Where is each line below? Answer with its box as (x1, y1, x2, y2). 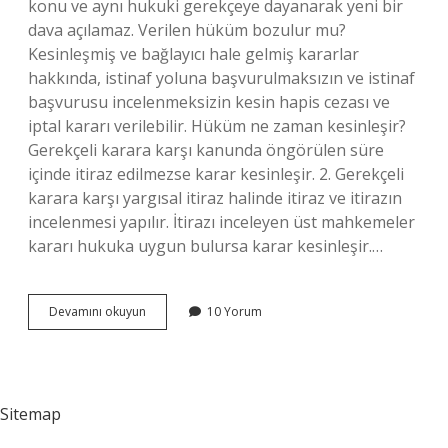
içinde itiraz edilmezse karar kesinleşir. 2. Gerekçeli (28, 163, 404, 185)
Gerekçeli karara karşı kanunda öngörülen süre (28, 139, 384, 161)
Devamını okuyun (49, 303, 146, 320)
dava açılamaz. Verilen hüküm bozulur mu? (28, 19, 346, 41)
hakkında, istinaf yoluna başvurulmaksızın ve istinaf (28, 67, 415, 89)
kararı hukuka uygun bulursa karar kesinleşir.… (28, 235, 383, 257)
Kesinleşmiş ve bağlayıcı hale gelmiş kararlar (28, 43, 359, 65)
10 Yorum (207, 303, 262, 320)
